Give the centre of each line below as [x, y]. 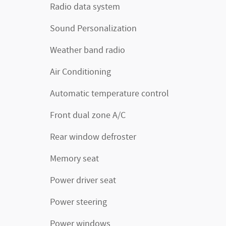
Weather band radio [88, 51]
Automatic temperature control [109, 94]
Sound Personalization [93, 29]
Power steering [78, 203]
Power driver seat [83, 181]
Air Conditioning [80, 72]
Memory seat [74, 159]
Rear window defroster [93, 137]
